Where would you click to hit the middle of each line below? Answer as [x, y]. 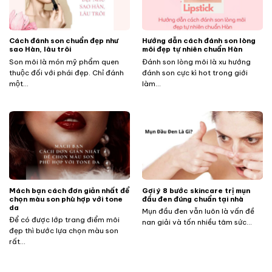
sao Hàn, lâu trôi [40, 49]
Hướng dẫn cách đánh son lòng [199, 41]
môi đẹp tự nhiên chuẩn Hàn [192, 49]
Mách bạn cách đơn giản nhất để [69, 190]
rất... [17, 241]
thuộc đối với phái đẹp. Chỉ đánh [66, 72]
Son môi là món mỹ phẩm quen [64, 61]
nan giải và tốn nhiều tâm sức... [197, 222]
